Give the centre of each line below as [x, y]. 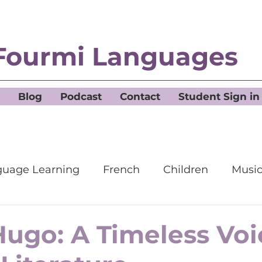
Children [186, 170]
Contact [140, 96]
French [121, 170]
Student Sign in [219, 96]
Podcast [81, 96]
